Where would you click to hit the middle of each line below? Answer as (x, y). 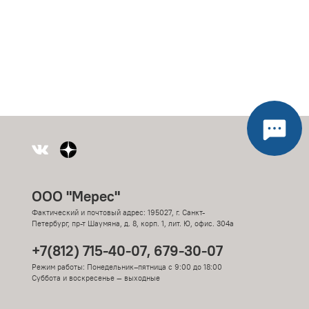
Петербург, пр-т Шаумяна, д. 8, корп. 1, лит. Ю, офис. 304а (133, 224)
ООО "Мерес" (76, 197)
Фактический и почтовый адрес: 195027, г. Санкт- (118, 213)
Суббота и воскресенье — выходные (96, 278)
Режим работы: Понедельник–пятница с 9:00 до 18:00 (128, 267)
